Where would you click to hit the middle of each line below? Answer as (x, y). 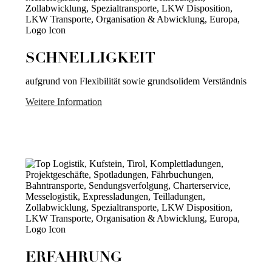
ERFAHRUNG (74, 258)
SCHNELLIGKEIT (90, 59)
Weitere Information (64, 102)
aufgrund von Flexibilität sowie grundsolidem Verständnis (136, 81)
